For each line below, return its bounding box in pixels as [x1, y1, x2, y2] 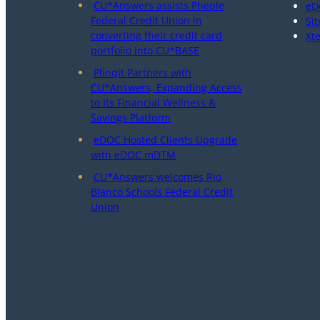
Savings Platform [91, 111, 171, 124]
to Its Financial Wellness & [91, 96, 216, 109]
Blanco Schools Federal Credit [91, 185, 233, 199]
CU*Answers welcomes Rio [94, 170, 221, 184]
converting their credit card [91, 29, 222, 42]
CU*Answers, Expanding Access [91, 81, 242, 94]
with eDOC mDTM [91, 148, 176, 161]
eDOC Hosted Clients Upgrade [94, 133, 237, 146]
